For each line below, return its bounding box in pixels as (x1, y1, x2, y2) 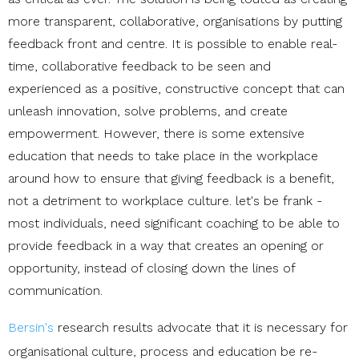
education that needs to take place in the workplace (8, 147, 318, 163)
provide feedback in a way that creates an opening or (8, 237, 324, 253)
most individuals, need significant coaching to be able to (8, 215, 340, 231)
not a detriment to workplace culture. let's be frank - (8, 192, 322, 208)
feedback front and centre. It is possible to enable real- (8, 35, 337, 51)
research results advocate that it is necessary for (54, 319, 348, 335)
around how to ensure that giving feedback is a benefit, (8, 170, 334, 186)
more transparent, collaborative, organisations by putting (8, 13, 342, 29)
